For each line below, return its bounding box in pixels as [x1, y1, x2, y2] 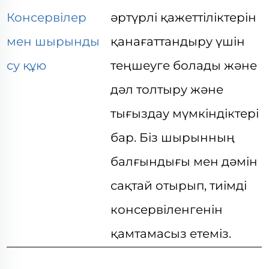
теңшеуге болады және [110, 58, 258, 73]
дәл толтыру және [110, 82, 224, 97]
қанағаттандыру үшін [110, 34, 246, 49]
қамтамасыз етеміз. [110, 226, 232, 241]
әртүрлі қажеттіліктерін [110, 10, 257, 25]
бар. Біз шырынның [110, 130, 235, 145]
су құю [7, 58, 47, 73]
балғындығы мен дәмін [110, 154, 258, 169]
